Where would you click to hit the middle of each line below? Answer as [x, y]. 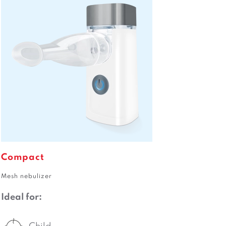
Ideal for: [22, 197]
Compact [23, 157]
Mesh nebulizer [27, 177]
